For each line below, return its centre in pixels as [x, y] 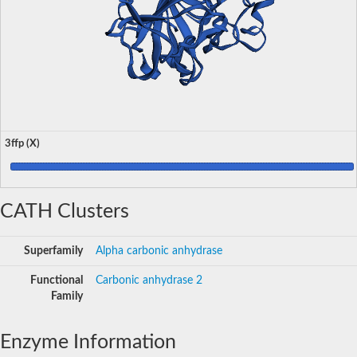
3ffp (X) [22, 143]
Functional [57, 280]
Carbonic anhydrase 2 [149, 280]
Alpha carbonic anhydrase [159, 251]
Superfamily [53, 251]
